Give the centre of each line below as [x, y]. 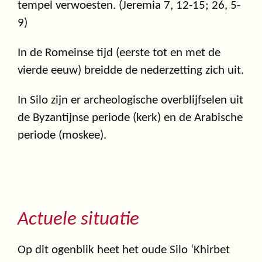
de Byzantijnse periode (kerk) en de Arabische [130, 118]
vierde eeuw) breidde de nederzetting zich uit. [131, 70]
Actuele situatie [78, 220]
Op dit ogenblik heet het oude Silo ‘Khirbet [124, 250]
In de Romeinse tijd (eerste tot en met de [119, 53]
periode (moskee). [62, 135]
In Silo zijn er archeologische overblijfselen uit [130, 100]
